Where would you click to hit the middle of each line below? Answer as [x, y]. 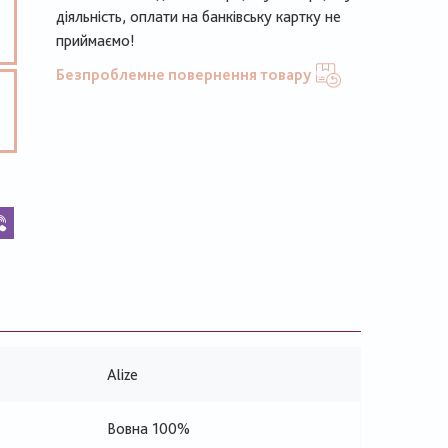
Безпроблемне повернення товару [183, 74]
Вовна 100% [148, 428]
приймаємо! [95, 40]
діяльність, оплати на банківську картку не [198, 16]
